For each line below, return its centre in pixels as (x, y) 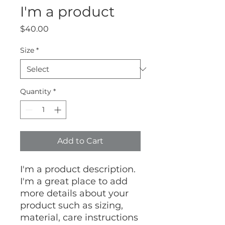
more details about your (74, 193)
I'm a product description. (78, 169)
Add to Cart (80, 141)
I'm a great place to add (74, 181)
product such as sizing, (72, 205)
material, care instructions (79, 217)
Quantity (36, 91)
